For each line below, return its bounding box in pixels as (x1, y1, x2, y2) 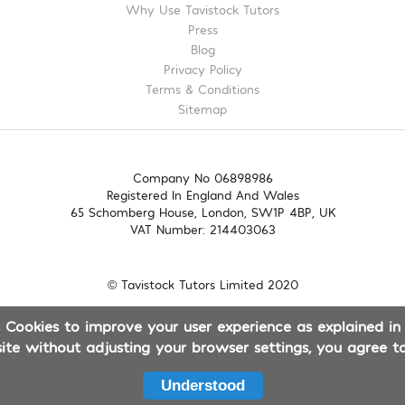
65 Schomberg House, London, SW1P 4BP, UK (70, 203, 335, 220)
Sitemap (178, 100, 227, 117)
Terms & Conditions (146, 80, 259, 97)
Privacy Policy (163, 61, 242, 77)
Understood (160, 377, 245, 394)
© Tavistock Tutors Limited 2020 (107, 276, 298, 292)
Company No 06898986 (132, 169, 273, 185)
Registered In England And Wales (106, 186, 299, 202)
